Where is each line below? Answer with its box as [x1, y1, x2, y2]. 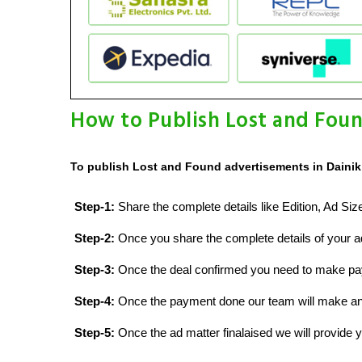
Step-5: [74, 325, 115, 339]
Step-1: [74, 199, 115, 213]
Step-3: [74, 262, 115, 276]
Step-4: [74, 293, 115, 308]
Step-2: [74, 230, 115, 245]
